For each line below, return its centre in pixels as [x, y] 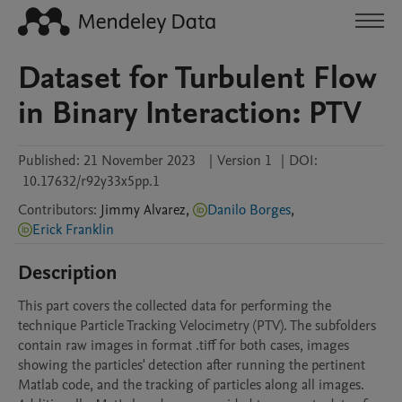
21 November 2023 [140, 161]
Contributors [56, 210]
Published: [49, 161]
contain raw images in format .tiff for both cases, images [184, 345]
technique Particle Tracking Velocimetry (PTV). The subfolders [197, 326]
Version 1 [245, 161]
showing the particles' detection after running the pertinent [192, 365]
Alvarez [165, 210]
